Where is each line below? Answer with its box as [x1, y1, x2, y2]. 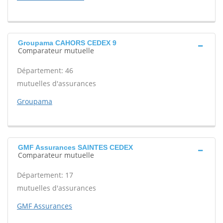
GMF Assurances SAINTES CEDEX [18, 143, 133, 151]
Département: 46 [17, 66, 73, 75]
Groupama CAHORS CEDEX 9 [18, 39, 116, 47]
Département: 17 [17, 170, 73, 180]
